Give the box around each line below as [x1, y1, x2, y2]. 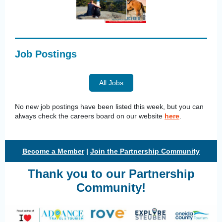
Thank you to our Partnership [27, 167, 195, 180]
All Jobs [99, 79, 123, 87]
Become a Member [22, 147, 84, 155]
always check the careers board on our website [15, 112, 165, 120]
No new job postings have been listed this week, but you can [15, 103, 204, 111]
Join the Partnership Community [90, 147, 200, 155]
